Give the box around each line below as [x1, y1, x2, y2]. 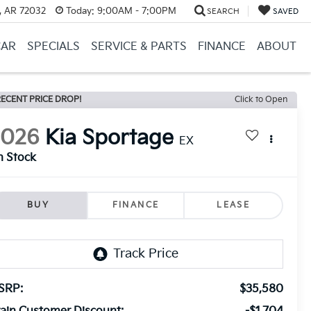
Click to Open [235, 94, 287, 105]
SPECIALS [26, 40, 80, 53]
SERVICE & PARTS [90, 40, 187, 53]
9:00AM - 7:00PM [94, 5, 176, 17]
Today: [65, 5, 94, 17]
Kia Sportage [45, 126, 174, 151]
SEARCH [206, 6, 239, 16]
